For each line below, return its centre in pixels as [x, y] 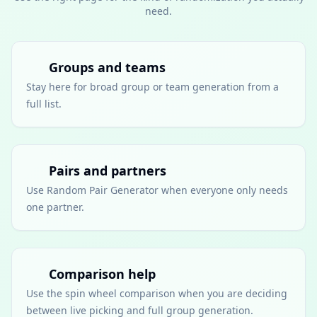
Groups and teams [107, 67]
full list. [44, 104]
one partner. [55, 207]
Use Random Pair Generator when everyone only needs [157, 190]
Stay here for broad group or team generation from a [152, 87]
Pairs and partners [108, 171]
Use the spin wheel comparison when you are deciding [157, 293]
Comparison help [102, 274]
